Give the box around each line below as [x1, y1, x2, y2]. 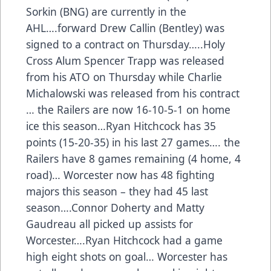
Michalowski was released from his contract [26, 85, 240, 100]
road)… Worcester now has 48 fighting [26, 167, 215, 182]
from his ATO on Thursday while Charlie [26, 69, 222, 84]
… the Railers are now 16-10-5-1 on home [26, 102, 230, 117]
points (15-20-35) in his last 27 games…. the [26, 134, 240, 149]
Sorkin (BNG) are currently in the [26, 4, 186, 19]
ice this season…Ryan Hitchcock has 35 [26, 118, 216, 133]
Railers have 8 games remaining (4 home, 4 [26, 151, 241, 166]
